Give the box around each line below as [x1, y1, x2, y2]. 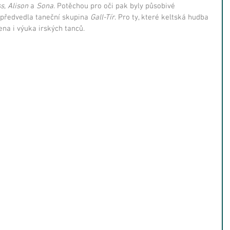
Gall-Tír [90, 12, 114, 22]
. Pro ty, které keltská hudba [114, 12, 210, 22]
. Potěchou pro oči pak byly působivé [53, 1, 177, 11]
